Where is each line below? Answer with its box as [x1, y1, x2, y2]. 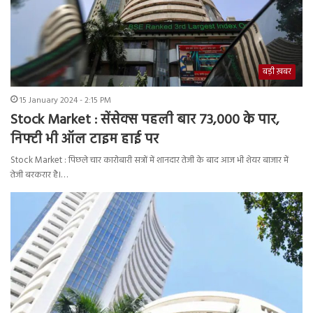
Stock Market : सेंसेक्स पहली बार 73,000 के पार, [10, 108, 279, 131]
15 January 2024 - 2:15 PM [20, 93, 111, 108]
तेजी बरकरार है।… [10, 167, 68, 182]
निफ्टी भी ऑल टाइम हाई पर [10, 128, 159, 151]
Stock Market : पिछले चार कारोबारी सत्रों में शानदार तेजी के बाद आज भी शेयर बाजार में [10, 152, 289, 168]
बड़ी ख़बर [263, 64, 291, 79]
